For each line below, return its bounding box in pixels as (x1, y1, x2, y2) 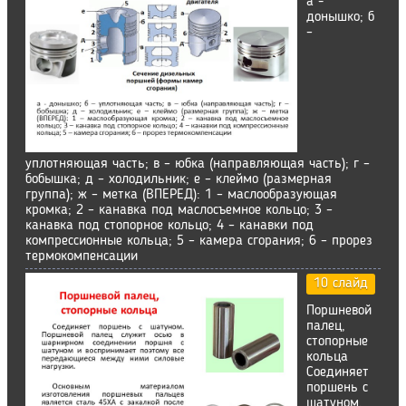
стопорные (306, 334, 368, 349)
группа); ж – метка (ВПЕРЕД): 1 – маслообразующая (25, 188, 337, 202)
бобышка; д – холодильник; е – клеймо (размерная (25, 172, 332, 187)
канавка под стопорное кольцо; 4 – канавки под (25, 218, 314, 233)
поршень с (306, 381, 368, 395)
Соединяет (306, 365, 369, 380)
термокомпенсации (25, 249, 138, 264)
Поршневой (306, 304, 372, 318)
